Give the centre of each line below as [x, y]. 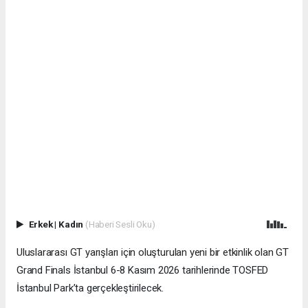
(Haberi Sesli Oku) [120, 224]
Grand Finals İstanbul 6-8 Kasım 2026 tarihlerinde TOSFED [143, 270]
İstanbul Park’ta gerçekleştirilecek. [90, 288]
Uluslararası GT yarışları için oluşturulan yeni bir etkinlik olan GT [153, 252]
